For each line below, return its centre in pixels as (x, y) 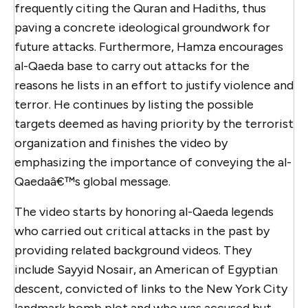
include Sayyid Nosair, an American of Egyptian (146, 269)
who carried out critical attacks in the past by (142, 231)
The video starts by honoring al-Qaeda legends (144, 211)
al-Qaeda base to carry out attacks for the (132, 66)
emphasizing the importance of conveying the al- (153, 162)
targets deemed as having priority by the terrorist (154, 123)
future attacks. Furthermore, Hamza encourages (149, 46)
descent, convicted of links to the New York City (151, 288)
